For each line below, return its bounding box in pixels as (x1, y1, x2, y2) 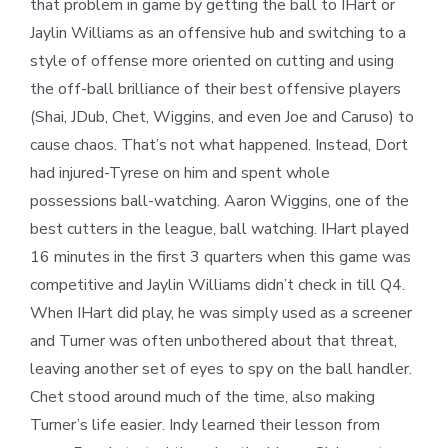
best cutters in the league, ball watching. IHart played (30, 218, 409, 241)
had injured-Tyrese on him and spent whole (30, 162, 330, 185)
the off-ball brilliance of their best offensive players (30, 78, 401, 101)
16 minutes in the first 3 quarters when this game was (30, 246, 411, 269)
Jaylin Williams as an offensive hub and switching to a (30, 22, 406, 45)
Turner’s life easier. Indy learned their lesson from (30, 414, 380, 437)
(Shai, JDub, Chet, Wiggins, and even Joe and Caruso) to (30, 106, 414, 129)
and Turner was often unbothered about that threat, (30, 330, 397, 353)
